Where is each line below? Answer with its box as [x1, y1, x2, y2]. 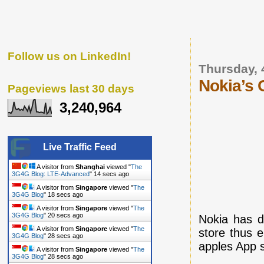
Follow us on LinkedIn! [8, 49, 131, 62]
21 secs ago [48, 211, 83, 219]
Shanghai [75, 163, 105, 170]
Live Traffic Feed [43, 141, 117, 152]
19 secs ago [48, 190, 83, 198]
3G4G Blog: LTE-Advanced [12, 170, 90, 177]
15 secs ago [94, 170, 129, 177]
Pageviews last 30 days [8, 82, 134, 95]
